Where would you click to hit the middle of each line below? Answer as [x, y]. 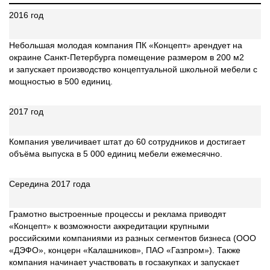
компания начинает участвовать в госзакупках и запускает [124, 262]
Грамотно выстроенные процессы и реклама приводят [118, 214]
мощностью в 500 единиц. [61, 81]
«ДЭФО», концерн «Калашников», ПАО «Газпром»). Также [125, 250]
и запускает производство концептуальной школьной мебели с [133, 69]
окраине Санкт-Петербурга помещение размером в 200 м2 [127, 57]
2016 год [26, 15]
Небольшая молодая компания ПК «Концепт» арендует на [126, 45]
